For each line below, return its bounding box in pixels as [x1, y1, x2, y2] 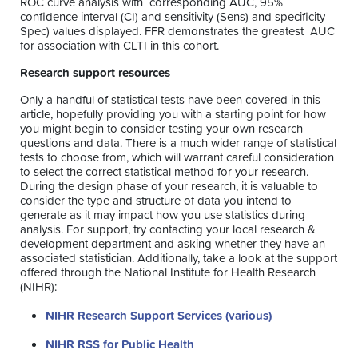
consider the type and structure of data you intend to [20, 192, 292, 209]
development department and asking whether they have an [20, 235, 325, 253]
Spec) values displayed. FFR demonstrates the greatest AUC [20, 22, 335, 40]
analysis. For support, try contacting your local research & [20, 221, 316, 238]
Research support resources [20, 64, 173, 82]
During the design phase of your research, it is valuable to [20, 177, 318, 195]
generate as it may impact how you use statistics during [20, 206, 305, 224]
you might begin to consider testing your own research [20, 120, 303, 137]
